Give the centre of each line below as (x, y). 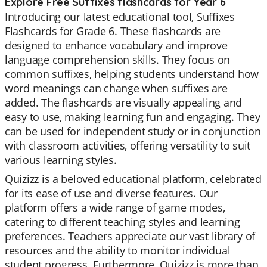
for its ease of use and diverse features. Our (111, 193)
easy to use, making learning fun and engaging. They (133, 117)
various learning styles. (61, 160)
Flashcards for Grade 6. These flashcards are (113, 31)
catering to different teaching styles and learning (122, 222)
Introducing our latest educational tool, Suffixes (120, 17)
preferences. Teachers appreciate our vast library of (130, 236)
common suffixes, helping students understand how (132, 74)
